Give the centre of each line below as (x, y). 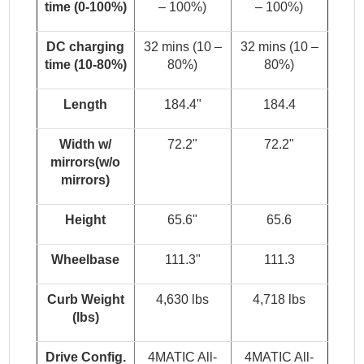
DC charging (85, 47)
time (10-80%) (85, 65)
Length (85, 105)
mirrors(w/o (85, 162)
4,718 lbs (279, 300)
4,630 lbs (182, 300)
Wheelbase (85, 260)
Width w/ (85, 145)
